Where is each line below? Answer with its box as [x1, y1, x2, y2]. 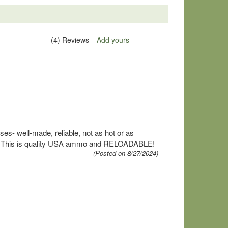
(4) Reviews [51, 35, 89, 45]
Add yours [97, 35, 129, 45]
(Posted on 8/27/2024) [93, 148, 158, 158]
